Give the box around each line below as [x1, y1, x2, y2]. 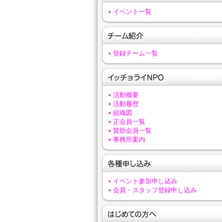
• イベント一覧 [109, 8, 152, 15]
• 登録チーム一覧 [109, 50, 158, 57]
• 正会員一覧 [109, 118, 145, 125]
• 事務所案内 [109, 136, 145, 143]
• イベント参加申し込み [109, 177, 177, 185]
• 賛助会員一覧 [109, 127, 152, 134]
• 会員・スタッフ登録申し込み [109, 186, 197, 194]
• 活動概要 [109, 91, 139, 99]
